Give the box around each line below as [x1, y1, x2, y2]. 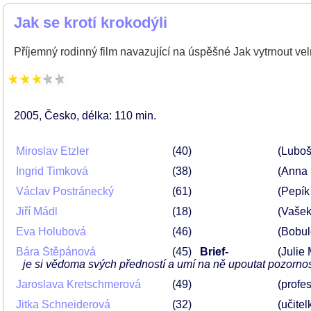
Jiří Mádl [16, 205, 58, 217]
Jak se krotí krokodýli [14, 14, 167, 31]
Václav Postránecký [16, 185, 114, 197]
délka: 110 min [82, 110, 153, 121]
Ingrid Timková [16, 165, 88, 177]
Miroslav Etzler [16, 145, 89, 157]
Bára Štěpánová [16, 246, 96, 258]
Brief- [200, 246, 228, 258]
